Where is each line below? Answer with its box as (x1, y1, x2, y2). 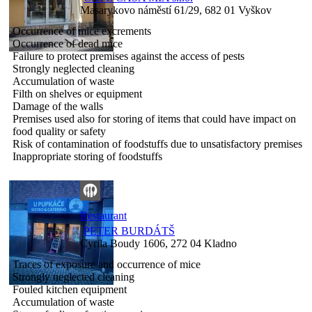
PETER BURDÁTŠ (84, 224, 175, 237)
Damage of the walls (13, 100, 103, 112)
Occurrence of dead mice (13, 37, 123, 49)
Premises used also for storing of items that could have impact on (13, 112, 296, 125)
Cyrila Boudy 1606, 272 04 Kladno (80, 237, 237, 249)
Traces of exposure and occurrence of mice (13, 258, 201, 270)
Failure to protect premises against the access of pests (13, 49, 244, 62)
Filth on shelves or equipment (13, 87, 142, 100)
